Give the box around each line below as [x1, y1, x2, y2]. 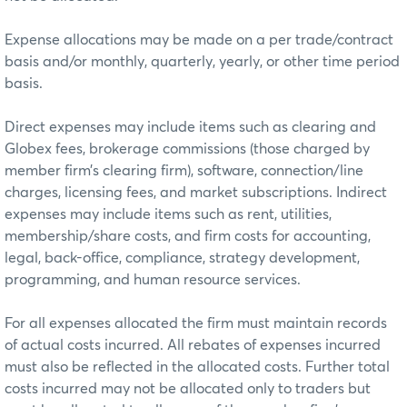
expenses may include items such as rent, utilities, [5, 206, 332, 222]
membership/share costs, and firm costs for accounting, [5, 228, 371, 243]
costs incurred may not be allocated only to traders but [5, 381, 371, 396]
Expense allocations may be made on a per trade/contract [5, 32, 393, 47]
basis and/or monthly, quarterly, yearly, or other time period [5, 54, 400, 69]
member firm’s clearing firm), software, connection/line [5, 163, 363, 178]
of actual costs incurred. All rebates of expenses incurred [5, 337, 381, 352]
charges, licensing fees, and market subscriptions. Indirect [5, 184, 387, 200]
